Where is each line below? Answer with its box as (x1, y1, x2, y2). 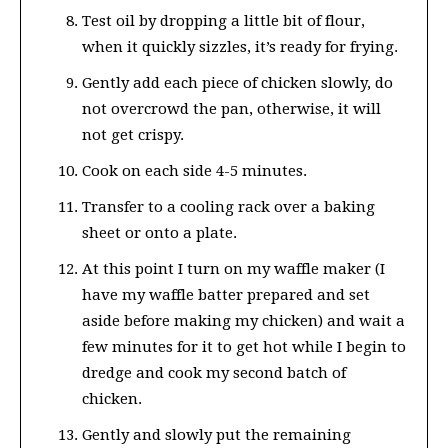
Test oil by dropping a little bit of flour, (82, 12, 365, 31)
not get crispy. (82, 126, 184, 145)
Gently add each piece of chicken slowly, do (82, 74, 393, 93)
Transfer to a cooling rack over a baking (82, 198, 375, 217)
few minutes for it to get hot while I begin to (82, 338, 406, 357)
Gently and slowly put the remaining (82, 426, 351, 445)
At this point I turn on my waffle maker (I (82, 260, 385, 279)
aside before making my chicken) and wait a (82, 312, 405, 331)
